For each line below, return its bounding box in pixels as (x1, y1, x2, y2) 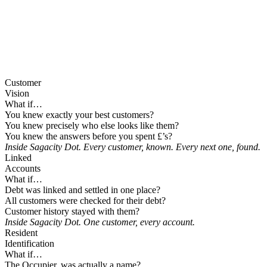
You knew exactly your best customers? (5, 110, 154, 120)
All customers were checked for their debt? (5, 195, 166, 206)
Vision (5, 88, 29, 99)
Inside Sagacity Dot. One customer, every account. (5, 217, 195, 228)
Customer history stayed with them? (5, 206, 139, 217)
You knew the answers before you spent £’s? (5, 131, 172, 142)
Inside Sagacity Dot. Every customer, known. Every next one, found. (5, 142, 260, 153)
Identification (5, 238, 54, 249)
